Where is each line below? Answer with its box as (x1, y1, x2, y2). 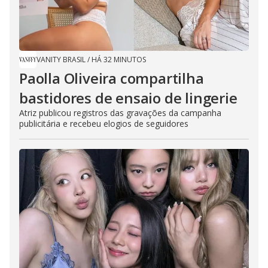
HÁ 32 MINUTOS (92, 54, 146, 65)
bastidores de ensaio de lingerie (19, 88, 237, 108)
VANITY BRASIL (36, 54, 86, 65)
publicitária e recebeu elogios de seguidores (19, 118, 188, 130)
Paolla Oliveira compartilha (19, 68, 204, 89)
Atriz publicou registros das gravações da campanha (19, 107, 221, 119)
